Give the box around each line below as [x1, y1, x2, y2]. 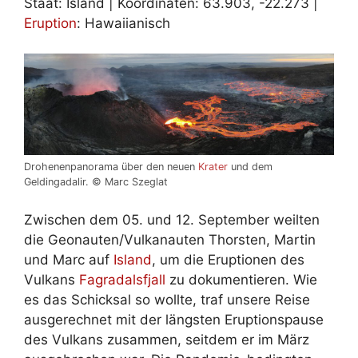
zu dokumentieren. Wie [165, 271, 317, 288]
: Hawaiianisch [77, 14, 170, 31]
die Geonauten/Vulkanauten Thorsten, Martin [24, 231, 316, 248]
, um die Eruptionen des [152, 251, 304, 268]
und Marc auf [24, 251, 113, 268]
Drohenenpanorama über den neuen [24, 161, 198, 173]
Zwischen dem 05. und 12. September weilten [24, 211, 320, 228]
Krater [198, 161, 228, 173]
